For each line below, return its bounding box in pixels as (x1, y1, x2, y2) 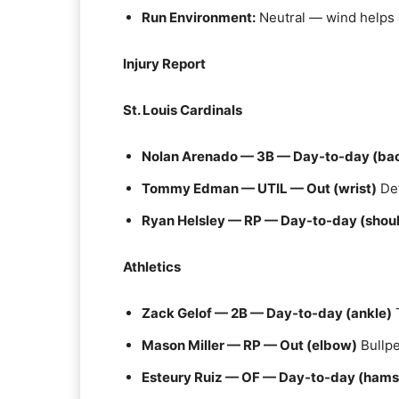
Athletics (123, 258, 181, 275)
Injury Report (123, 55, 206, 72)
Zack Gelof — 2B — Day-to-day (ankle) (142, 305, 392, 322)
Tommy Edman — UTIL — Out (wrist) (142, 180, 377, 197)
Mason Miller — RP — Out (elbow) (142, 337, 357, 354)
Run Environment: (142, 9, 256, 26)
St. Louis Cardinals (123, 102, 242, 118)
